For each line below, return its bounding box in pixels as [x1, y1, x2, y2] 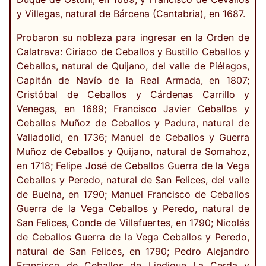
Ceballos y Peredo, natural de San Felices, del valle [17, 174, 249, 186]
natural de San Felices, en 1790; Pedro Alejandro [17, 245, 249, 258]
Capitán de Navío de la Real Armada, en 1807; [17, 74, 249, 87]
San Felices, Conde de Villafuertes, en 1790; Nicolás [17, 217, 249, 229]
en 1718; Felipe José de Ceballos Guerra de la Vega [17, 160, 249, 172]
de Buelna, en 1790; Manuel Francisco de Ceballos [17, 188, 249, 201]
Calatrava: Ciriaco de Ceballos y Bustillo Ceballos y [17, 46, 249, 58]
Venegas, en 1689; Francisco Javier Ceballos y [17, 103, 249, 115]
